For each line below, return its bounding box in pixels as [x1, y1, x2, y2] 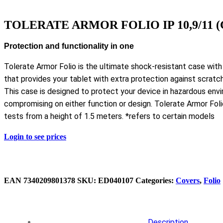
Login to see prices [4, 132, 66, 141]
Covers [176, 176, 200, 185]
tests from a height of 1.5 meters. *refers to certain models [4, 111, 215, 121]
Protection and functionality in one [4, 41, 134, 50]
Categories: [135, 176, 176, 185]
